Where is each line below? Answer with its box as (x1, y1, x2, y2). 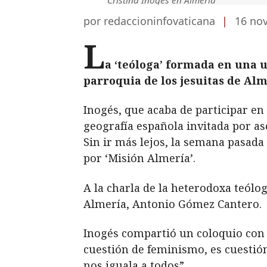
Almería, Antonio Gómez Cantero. (83, 196, 262, 211)
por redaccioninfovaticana (83, 13, 218, 28)
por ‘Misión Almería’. (83, 151, 195, 166)
